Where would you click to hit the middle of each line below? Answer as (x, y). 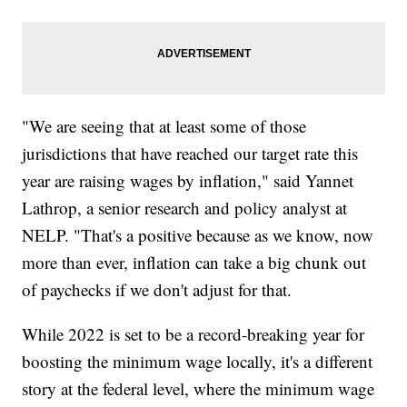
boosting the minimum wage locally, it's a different (198, 361)
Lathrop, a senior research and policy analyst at (185, 207)
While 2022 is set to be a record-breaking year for (194, 333)
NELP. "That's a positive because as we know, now (198, 234)
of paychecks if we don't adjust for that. (157, 289)
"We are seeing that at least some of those (164, 125)
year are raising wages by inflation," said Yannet (188, 180)
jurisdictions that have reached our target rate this (190, 153)
